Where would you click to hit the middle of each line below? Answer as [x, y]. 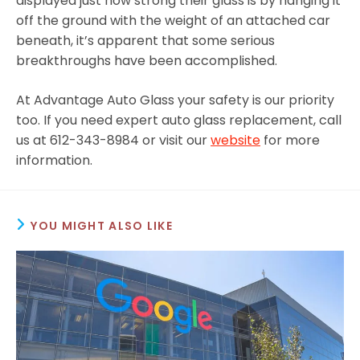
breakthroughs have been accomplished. [147, 60]
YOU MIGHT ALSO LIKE [102, 225]
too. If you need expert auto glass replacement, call [179, 120]
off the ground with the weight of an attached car [173, 20]
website [235, 140]
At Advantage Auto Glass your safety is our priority [175, 100]
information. [54, 160]
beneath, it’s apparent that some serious [145, 40]
